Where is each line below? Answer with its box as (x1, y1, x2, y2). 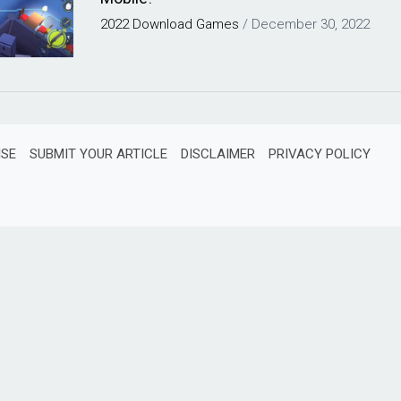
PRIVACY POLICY (269, 146, 371, 162)
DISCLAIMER (181, 146, 255, 162)
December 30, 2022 (252, 16, 371, 32)
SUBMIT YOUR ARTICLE (30, 146, 167, 162)
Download (132, 16, 193, 32)
